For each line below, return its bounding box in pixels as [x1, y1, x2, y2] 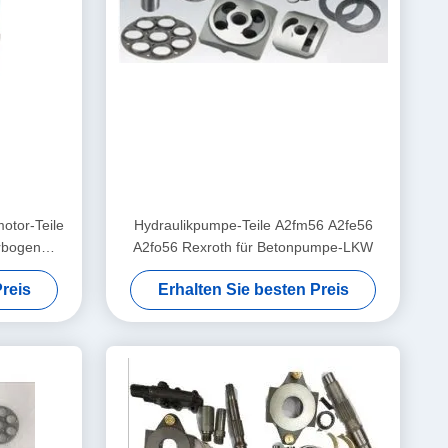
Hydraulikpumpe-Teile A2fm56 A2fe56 [133, 217, 373, 233]
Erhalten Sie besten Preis [157, 281, 349, 298]
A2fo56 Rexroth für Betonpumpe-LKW [133, 239, 373, 255]
